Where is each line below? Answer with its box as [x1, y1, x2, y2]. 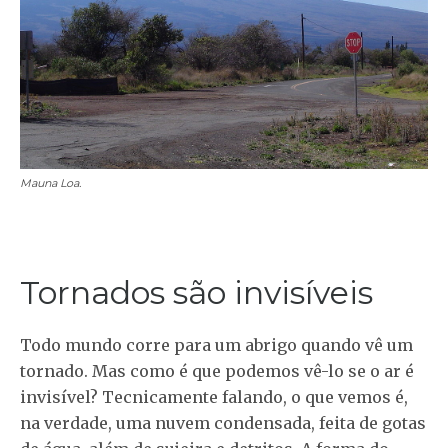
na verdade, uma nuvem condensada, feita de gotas [20, 412, 426, 433]
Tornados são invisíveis [20, 272, 373, 312]
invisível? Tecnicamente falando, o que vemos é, [20, 386, 408, 407]
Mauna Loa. [20, 175, 81, 190]
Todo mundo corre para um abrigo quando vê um [20, 334, 413, 355]
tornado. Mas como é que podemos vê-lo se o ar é [20, 360, 414, 381]
